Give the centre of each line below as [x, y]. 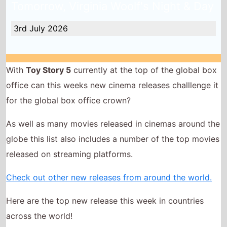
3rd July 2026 [41, 16]
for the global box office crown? [69, 88]
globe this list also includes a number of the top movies [113, 127]
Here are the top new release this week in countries [105, 189]
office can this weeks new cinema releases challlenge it [112, 73]
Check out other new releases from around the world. [109, 165]
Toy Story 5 [49, 58]
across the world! [40, 204]
